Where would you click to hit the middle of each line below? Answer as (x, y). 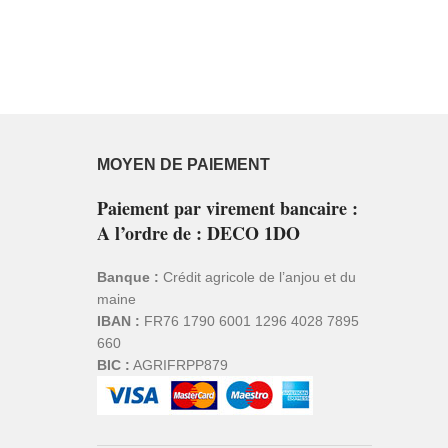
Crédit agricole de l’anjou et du (257, 277)
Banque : (127, 277)
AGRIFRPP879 (178, 365)
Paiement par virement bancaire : (227, 208)
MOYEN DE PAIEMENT (183, 165)
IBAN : (118, 321)
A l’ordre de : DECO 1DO (198, 233)
